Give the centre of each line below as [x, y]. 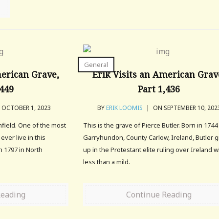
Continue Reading [159, 195]
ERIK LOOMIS [124, 108]
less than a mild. [107, 162]
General [96, 65]
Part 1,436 [159, 89]
